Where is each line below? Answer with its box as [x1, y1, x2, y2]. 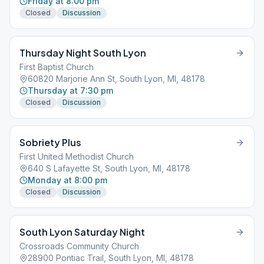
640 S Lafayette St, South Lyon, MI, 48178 [28, 163, 190, 173]
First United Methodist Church [19, 151, 134, 161]
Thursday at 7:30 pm [28, 85, 113, 95]
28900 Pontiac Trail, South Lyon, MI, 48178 [28, 253, 194, 263]
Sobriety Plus [19, 136, 81, 148]
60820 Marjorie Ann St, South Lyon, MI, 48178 [28, 74, 205, 84]
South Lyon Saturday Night [19, 226, 145, 238]
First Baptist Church [19, 62, 94, 72]
